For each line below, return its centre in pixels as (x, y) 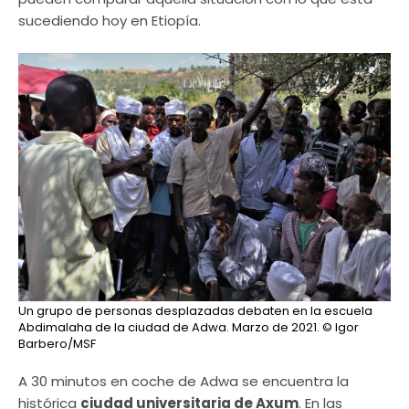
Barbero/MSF (57, 343)
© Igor (339, 327)
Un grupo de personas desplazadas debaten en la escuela (195, 310)
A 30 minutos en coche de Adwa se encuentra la (184, 381)
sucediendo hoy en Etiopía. (110, 21)
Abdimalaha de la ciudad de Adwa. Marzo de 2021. (169, 327)
